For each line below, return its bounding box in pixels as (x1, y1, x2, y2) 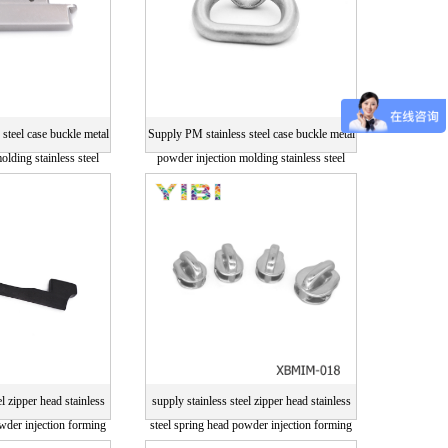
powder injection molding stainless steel (157, 151, 345, 165)
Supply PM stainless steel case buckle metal (147, 127, 355, 141)
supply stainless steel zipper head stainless (151, 394, 351, 408)
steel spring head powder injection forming (150, 418, 352, 432)
